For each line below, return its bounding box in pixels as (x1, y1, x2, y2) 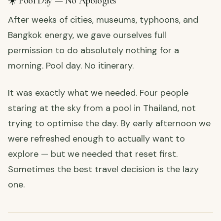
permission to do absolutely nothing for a (8, 44, 179, 57)
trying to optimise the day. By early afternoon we (8, 117, 211, 130)
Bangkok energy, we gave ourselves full (8, 29, 166, 41)
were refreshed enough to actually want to (8, 133, 185, 145)
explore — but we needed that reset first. (8, 148, 178, 160)
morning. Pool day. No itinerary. (8, 60, 134, 72)
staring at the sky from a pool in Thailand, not (8, 102, 196, 114)
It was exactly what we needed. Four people (8, 87, 188, 99)
